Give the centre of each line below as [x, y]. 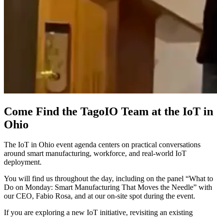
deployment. [23, 162]
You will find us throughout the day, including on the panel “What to [108, 179]
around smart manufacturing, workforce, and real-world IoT [95, 154]
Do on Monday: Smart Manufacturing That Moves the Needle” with [108, 187]
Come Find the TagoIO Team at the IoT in [108, 111]
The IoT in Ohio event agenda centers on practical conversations [102, 145]
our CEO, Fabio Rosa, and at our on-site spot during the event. [100, 196]
